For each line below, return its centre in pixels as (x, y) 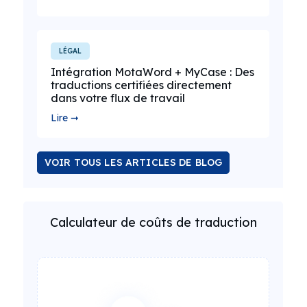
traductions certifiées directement (141, 85)
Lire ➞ (65, 118)
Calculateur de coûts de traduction (153, 222)
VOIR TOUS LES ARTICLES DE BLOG (134, 162)
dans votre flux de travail (118, 98)
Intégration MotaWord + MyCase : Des (152, 72)
